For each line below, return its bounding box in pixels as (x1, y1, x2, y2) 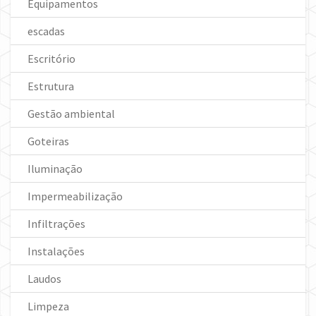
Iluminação (28, 162, 83, 176)
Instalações (28, 244, 85, 259)
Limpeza (28, 299, 69, 314)
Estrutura (28, 79, 74, 94)
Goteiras (28, 134, 69, 149)
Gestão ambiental (28, 107, 115, 121)
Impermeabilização (28, 189, 123, 204)
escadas (28, 24, 65, 39)
